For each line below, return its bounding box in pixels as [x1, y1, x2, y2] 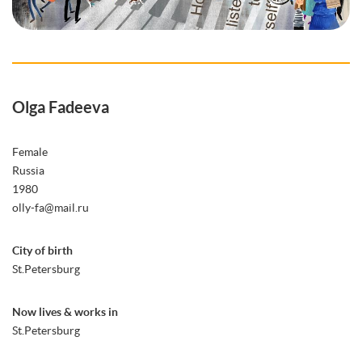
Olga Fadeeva [12, 97, 109, 116]
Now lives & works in [12, 305, 118, 318]
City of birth [12, 243, 73, 257]
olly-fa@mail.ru [12, 200, 89, 214]
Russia [12, 163, 44, 177]
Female [12, 145, 48, 158]
